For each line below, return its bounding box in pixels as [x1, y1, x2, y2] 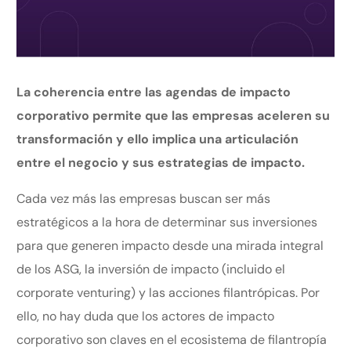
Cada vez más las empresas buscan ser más [16, 190, 271, 207]
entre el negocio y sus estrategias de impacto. [16, 154, 309, 171]
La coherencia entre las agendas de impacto [16, 83, 291, 100]
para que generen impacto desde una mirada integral [16, 237, 324, 254]
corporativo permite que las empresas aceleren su [16, 107, 331, 124]
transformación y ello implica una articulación [16, 130, 299, 147]
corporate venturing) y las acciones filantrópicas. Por [16, 284, 320, 301]
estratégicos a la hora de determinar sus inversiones [16, 213, 318, 230]
